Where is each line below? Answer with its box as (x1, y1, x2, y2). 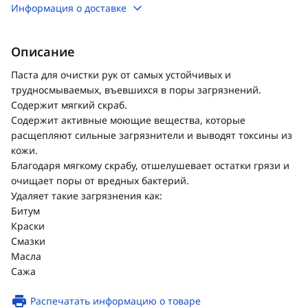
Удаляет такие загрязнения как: (11, 189, 162, 202)
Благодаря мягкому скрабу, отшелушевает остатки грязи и (11, 159, 289, 172)
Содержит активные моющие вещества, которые (11, 113, 245, 126)
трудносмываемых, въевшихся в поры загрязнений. (11, 83, 261, 96)
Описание (11, 43, 74, 60)
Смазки (11, 234, 45, 247)
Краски (11, 219, 45, 232)
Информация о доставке (11, 1, 126, 14)
